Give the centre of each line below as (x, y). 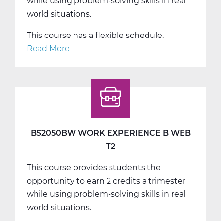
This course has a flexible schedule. (95, 35)
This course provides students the (94, 167)
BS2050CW (92, 62)
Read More (48, 48)
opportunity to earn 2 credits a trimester (106, 181)
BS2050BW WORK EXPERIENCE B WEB (110, 133)
